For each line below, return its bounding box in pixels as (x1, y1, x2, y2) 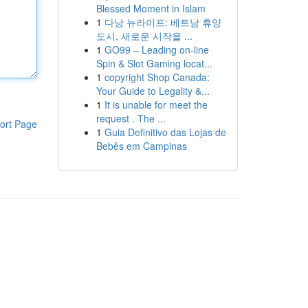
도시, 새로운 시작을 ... (96, 29, 192, 43)
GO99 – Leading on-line (104, 43, 209, 56)
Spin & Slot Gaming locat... (96, 56, 212, 70)
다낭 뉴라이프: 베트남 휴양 (104, 15, 221, 29)
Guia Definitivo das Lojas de (104, 125, 226, 139)
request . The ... (96, 111, 166, 125)
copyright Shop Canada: (104, 70, 210, 84)
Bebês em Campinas (96, 139, 187, 153)
